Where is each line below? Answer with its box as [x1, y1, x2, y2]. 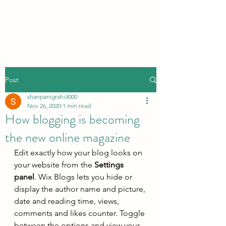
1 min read [63, 102, 91, 109]
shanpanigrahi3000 [27, 93, 77, 100]
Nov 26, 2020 [27, 102, 61, 109]
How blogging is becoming [5, 110, 140, 129]
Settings [94, 160, 126, 169]
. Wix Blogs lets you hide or [34, 172, 134, 182]
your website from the [14, 160, 94, 169]
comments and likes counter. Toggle [14, 208, 147, 218]
